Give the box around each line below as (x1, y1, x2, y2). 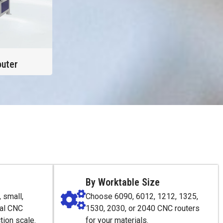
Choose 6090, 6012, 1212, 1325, (86, 192, 198, 202)
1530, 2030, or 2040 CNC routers (86, 204, 200, 214)
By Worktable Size (86, 176, 160, 189)
